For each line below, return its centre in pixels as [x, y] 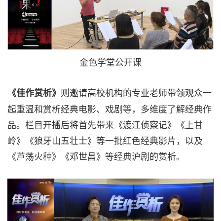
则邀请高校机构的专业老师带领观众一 [136, 92]
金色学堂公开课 [110, 62]
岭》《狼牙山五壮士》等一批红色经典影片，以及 [105, 140]
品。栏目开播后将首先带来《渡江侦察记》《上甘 [105, 125]
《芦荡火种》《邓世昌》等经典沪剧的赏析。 [96, 156]
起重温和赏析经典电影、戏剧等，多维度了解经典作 [110, 109]
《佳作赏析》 [34, 93]
